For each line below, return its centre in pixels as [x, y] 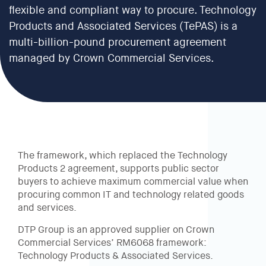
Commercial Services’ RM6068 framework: [112, 243]
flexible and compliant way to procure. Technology [133, 11]
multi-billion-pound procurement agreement [118, 43]
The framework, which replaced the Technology [123, 156]
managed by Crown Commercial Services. [112, 59]
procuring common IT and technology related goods [131, 195]
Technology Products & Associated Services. [115, 256]
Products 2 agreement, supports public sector [118, 169]
